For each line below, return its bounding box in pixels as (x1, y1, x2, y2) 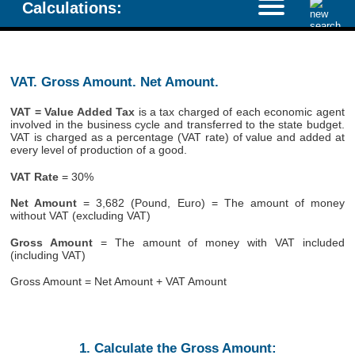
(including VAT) (10, 248, 86, 261)
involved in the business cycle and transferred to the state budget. (10, 118, 345, 131)
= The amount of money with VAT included (93, 235, 345, 249)
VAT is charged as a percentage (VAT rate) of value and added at (10, 131, 345, 143)
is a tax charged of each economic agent (135, 105, 345, 118)
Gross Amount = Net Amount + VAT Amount (10, 275, 227, 288)
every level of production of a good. (10, 143, 188, 156)
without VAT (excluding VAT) (10, 209, 151, 223)
